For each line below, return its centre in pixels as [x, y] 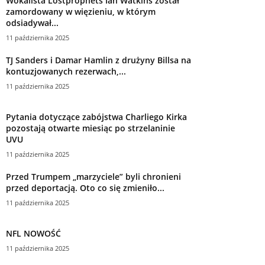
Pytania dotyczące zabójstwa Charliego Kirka [96, 117]
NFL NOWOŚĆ [33, 233]
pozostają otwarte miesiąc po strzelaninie [91, 128]
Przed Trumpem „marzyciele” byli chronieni [93, 176]
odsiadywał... [32, 22]
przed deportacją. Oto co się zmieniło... [85, 188]
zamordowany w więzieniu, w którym [81, 11]
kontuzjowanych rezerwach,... [66, 71]
